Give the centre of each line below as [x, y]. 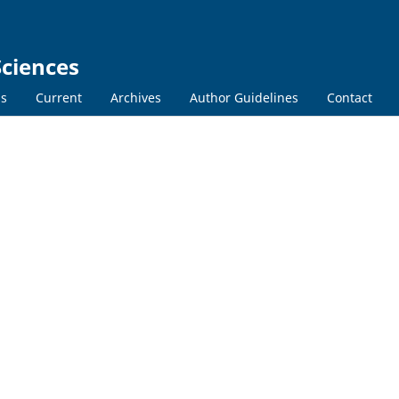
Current [59, 97]
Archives [136, 97]
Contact [350, 97]
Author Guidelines [244, 97]
